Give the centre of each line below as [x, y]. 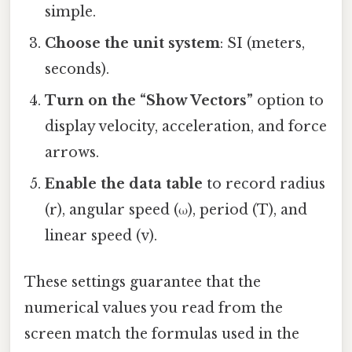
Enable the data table [124, 184]
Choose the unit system [133, 44]
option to [289, 101]
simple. [71, 12]
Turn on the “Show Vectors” [149, 101]
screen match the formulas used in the [162, 334]
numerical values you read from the [154, 308]
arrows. [72, 153]
